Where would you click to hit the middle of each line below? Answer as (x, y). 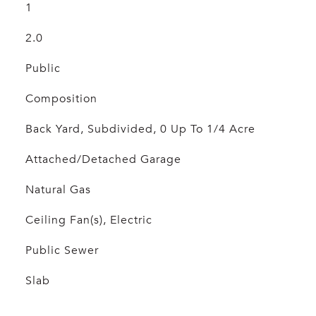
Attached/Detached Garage (103, 159)
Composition (61, 99)
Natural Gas (58, 190)
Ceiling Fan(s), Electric (89, 220)
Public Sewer (62, 250)
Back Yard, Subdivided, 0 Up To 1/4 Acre (140, 129)
